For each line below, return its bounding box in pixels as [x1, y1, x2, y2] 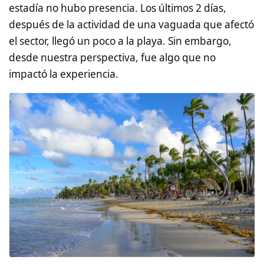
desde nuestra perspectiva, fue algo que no [9, 50, 216, 64]
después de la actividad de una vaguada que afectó [9, 17, 254, 31]
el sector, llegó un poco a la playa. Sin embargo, [9, 34, 232, 48]
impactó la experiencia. [9, 67, 118, 81]
